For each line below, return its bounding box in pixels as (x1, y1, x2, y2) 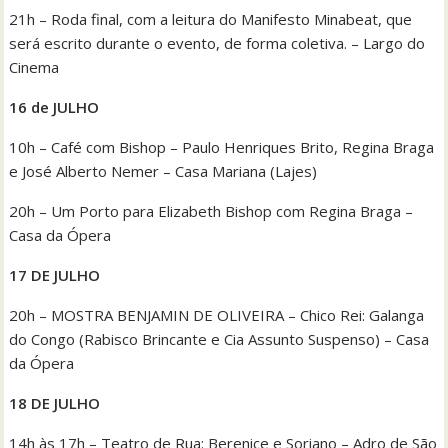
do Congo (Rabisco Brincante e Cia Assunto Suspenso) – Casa (9, 328, 430, 349)
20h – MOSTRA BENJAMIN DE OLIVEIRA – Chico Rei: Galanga (9, 304, 425, 325)
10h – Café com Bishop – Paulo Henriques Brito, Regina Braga (9, 136, 435, 157)
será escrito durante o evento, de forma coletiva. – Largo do (9, 32, 426, 53)
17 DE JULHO (9, 264, 101, 285)
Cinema (9, 56, 60, 77)
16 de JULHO (9, 96, 100, 117)
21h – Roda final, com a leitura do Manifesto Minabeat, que (9, 8, 413, 29)
